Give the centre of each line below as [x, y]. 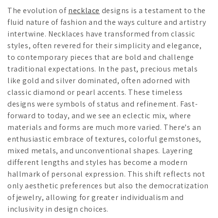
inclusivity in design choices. [58, 209]
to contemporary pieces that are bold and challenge [101, 57]
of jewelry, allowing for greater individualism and [96, 197]
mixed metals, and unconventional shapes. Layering [100, 151]
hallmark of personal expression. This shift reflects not [106, 174]
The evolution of [38, 10]
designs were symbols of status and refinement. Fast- [103, 104]
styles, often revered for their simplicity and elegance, [105, 45]
